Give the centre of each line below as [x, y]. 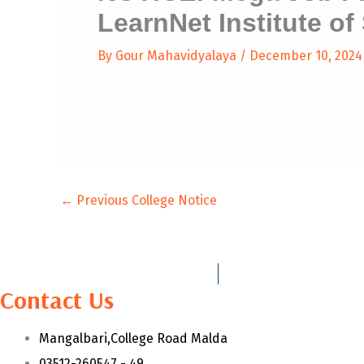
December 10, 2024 [306, 56]
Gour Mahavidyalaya [178, 56]
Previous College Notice [145, 200]
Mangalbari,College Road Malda [133, 338]
